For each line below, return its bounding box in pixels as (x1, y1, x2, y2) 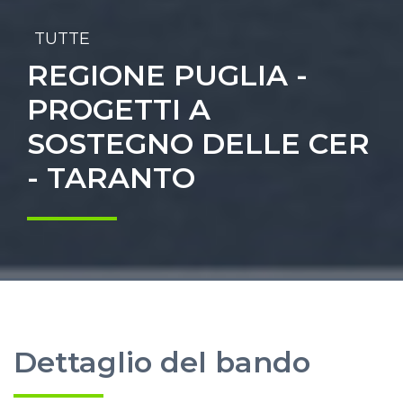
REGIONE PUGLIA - (27, 58, 308, 93)
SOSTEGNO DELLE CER (27, 126, 370, 161)
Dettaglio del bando (13, 345, 310, 380)
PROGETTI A (27, 92, 210, 127)
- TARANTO (27, 160, 195, 195)
